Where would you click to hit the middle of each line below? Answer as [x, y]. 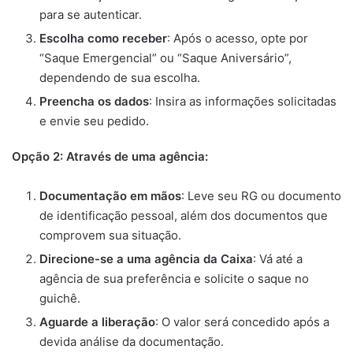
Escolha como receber [103, 38]
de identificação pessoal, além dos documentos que [184, 215]
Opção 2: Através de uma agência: [110, 156]
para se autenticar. [91, 14]
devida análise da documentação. [132, 341]
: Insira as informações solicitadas [243, 101]
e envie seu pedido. [94, 121]
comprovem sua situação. [110, 235]
